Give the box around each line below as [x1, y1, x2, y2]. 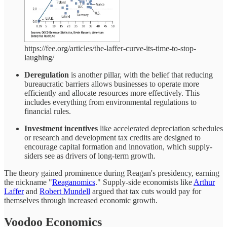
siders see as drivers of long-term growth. [24, 152, 156, 161]
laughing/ [24, 53, 54, 62]
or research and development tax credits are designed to [24, 133, 201, 142]
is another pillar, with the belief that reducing [69, 70, 213, 80]
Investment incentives [24, 124, 98, 133]
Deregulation [24, 70, 69, 80]
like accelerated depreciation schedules [98, 124, 223, 133]
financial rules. [24, 107, 71, 116]
